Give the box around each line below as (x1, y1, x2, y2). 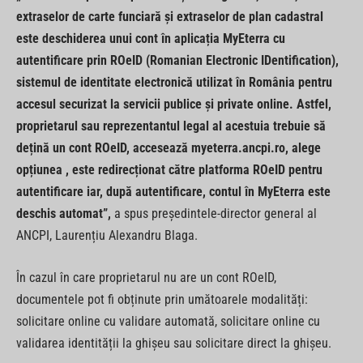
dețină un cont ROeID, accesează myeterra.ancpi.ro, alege (16, 140, 321, 156)
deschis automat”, (16, 206, 111, 222)
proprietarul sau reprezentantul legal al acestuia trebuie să (16, 118, 326, 135)
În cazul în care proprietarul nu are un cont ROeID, (16, 269, 276, 285)
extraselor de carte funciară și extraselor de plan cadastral (16, 9, 323, 25)
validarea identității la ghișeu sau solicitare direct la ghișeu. (16, 335, 331, 351)
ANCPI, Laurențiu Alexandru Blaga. (16, 228, 198, 244)
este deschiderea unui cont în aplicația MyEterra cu (16, 31, 285, 47)
